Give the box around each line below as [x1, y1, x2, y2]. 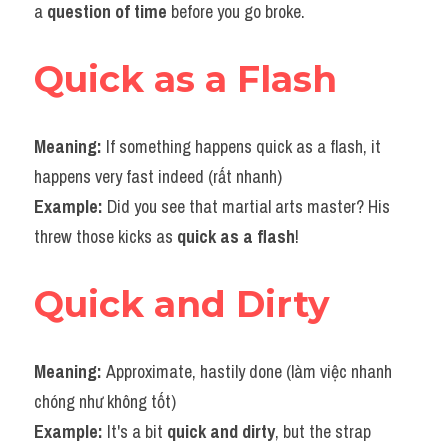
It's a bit [107, 419, 167, 444]
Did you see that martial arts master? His [107, 194, 390, 219]
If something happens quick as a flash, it [106, 134, 381, 159]
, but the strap [275, 419, 371, 444]
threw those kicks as [34, 224, 177, 249]
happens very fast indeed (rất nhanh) [34, 164, 282, 189]
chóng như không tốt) [34, 389, 176, 414]
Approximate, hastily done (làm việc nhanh [106, 359, 392, 384]
